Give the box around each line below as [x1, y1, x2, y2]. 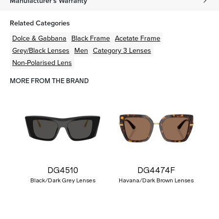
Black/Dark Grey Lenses [30, 176, 95, 184]
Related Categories [10, 18, 70, 28]
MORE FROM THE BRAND [10, 77, 88, 85]
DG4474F [137, 165, 175, 175]
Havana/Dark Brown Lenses [119, 176, 194, 184]
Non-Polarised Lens [12, 57, 72, 68]
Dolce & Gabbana [12, 33, 66, 44]
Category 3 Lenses [93, 45, 151, 56]
